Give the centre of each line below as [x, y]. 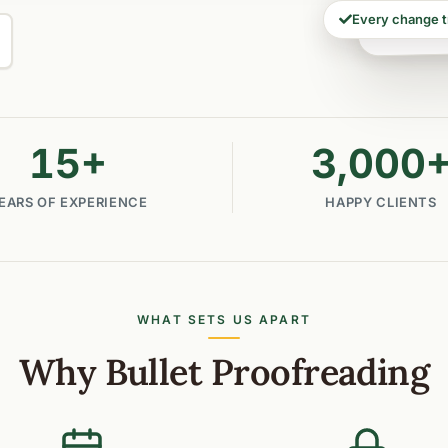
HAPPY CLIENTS [381, 202]
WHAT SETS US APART [224, 320]
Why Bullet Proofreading [224, 372]
